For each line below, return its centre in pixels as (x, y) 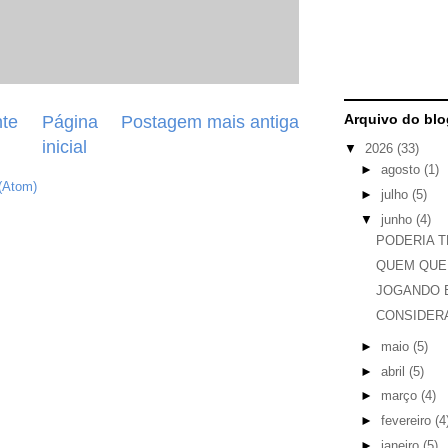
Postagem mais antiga (210, 122)
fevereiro (407, 421)
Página (69, 122)
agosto (402, 170)
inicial (64, 147)
